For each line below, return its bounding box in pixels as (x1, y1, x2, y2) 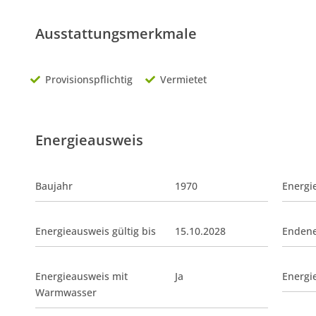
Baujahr (35, 179, 73, 193)
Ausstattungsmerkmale (35, 24, 197, 44)
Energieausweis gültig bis (35, 224, 156, 238)
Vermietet (160, 73, 207, 87)
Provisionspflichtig (45, 73, 133, 87)
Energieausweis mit (35, 269, 128, 284)
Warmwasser (35, 286, 97, 300)
